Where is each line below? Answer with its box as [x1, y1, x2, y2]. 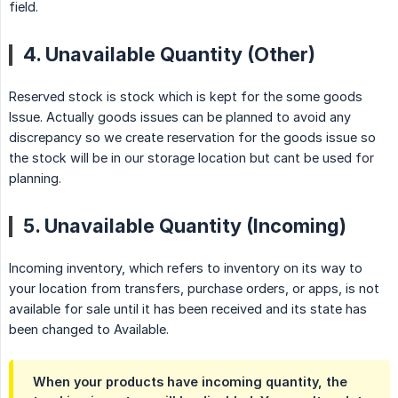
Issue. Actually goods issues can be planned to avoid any [9, 109, 351, 125]
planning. [9, 171, 61, 187]
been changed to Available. [9, 322, 169, 338]
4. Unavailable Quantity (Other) [23, 43, 315, 67]
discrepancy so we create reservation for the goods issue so [9, 130, 376, 146]
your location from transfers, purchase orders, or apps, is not [9, 281, 379, 297]
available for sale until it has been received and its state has [9, 301, 367, 317]
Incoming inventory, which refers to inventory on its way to [9, 260, 362, 276]
